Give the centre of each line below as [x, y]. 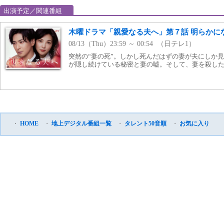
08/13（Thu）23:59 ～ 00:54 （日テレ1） [132, 44]
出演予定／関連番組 [33, 11]
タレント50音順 [145, 124]
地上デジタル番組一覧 [81, 124]
